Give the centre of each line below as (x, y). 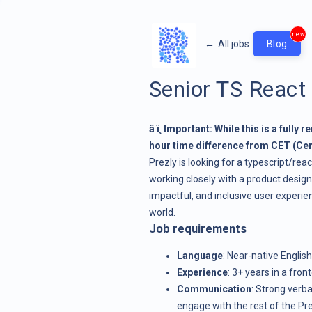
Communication (214, 289)
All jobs (233, 44)
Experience (202, 272)
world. (162, 212)
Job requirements (197, 228)
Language (200, 255)
